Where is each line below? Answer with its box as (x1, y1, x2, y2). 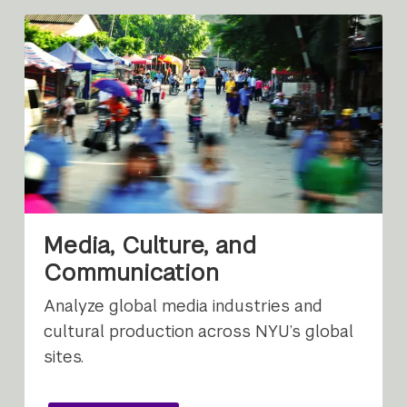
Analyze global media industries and (44, 294, 323, 316)
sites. (44, 345, 84, 367)
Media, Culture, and (44, 231, 257, 261)
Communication (44, 258, 220, 288)
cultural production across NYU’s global (44, 320, 354, 342)
